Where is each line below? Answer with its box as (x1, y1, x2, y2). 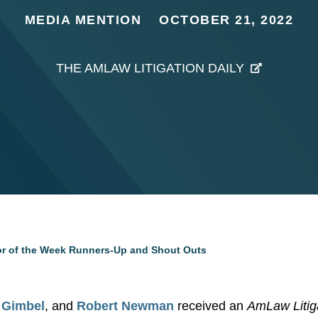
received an (174, 299, 248, 313)
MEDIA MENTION (24, 13, 142, 27)
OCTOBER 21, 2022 (159, 13, 294, 27)
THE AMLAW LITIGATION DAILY (55, 61, 244, 75)
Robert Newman (77, 299, 175, 313)
